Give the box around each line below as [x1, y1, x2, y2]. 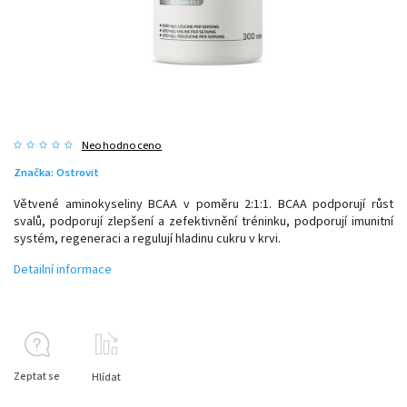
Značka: [14, 164, 56, 181]
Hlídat [92, 369, 121, 385]
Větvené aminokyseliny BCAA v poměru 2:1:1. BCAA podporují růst [14, 194, 393, 213]
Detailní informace [14, 260, 112, 279]
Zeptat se [14, 368, 60, 384]
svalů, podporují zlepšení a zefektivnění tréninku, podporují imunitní [14, 212, 393, 231]
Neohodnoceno [82, 136, 163, 154]
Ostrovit [56, 164, 99, 181]
